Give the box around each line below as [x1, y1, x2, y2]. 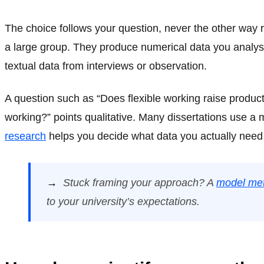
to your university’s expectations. [47, 195, 200, 207]
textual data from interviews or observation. [5, 60, 207, 72]
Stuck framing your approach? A [63, 176, 216, 189]
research [5, 130, 46, 142]
